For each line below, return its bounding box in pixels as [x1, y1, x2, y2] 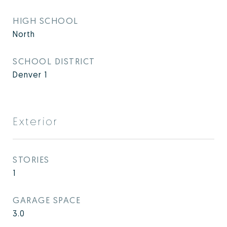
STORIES [13, 154, 50, 165]
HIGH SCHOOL [13, 15, 79, 26]
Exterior [13, 115, 58, 128]
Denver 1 [13, 69, 47, 80]
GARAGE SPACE [13, 195, 81, 205]
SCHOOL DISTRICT [13, 56, 95, 66]
